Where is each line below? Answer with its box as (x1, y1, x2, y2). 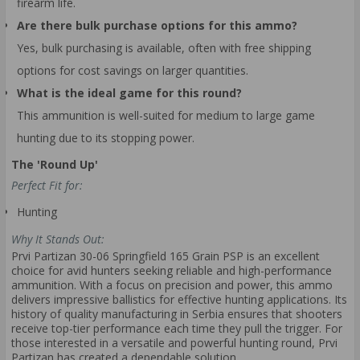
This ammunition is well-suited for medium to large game (17, 107, 315, 123)
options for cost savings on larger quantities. (17, 62, 248, 78)
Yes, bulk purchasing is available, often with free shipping (17, 39, 311, 55)
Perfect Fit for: (11, 177, 83, 193)
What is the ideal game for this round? (17, 84, 242, 100)
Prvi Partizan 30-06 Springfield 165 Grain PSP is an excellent (11, 248, 320, 264)
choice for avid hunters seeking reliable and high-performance (11, 263, 332, 279)
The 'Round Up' (11, 157, 98, 173)
